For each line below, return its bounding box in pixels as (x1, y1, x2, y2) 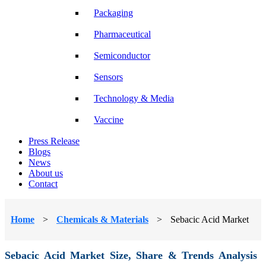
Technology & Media (94, 93, 174, 103)
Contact (28, 178, 58, 189)
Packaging (94, 7, 133, 18)
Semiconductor (94, 50, 150, 61)
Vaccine (94, 114, 123, 125)
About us (28, 167, 63, 178)
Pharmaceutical (94, 28, 151, 39)
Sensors (94, 71, 123, 82)
